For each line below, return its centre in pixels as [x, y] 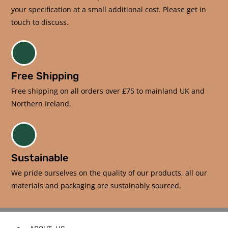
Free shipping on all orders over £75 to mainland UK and [108, 91]
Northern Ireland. [41, 104]
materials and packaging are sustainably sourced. [96, 186]
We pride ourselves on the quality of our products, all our [109, 173]
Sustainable [40, 158]
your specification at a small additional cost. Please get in [109, 9]
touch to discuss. [40, 22]
